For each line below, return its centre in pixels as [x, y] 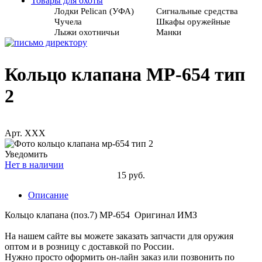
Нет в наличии [34, 165]
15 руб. [131, 175]
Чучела [68, 22]
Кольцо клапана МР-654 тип [125, 74]
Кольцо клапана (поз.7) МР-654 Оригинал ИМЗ [101, 215]
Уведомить [26, 154]
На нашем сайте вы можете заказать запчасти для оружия [119, 236]
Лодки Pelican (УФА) [94, 11]
